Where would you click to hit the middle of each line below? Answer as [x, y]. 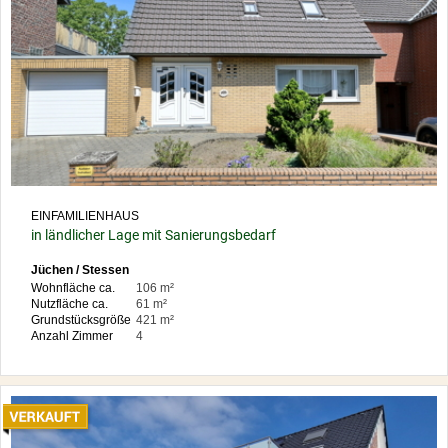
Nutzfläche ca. [69, 304]
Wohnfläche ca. [73, 288]
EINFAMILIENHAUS [85, 216]
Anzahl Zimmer [72, 336]
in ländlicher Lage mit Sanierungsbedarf [153, 235]
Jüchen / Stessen [80, 270]
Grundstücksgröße [81, 320]
